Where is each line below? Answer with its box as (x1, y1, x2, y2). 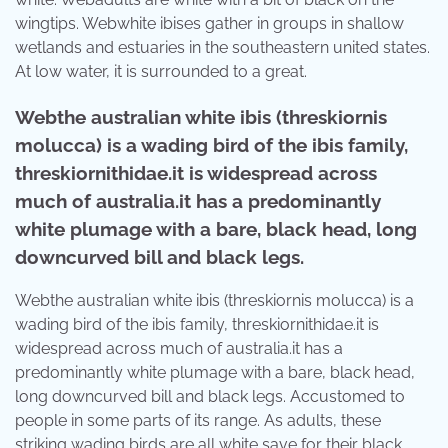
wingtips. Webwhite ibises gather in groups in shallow (15, 13, 404, 33)
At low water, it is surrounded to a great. (15, 61, 307, 81)
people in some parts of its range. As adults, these (15, 411, 381, 431)
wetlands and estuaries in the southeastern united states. (15, 37, 430, 57)
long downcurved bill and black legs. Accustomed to (15, 387, 405, 407)
